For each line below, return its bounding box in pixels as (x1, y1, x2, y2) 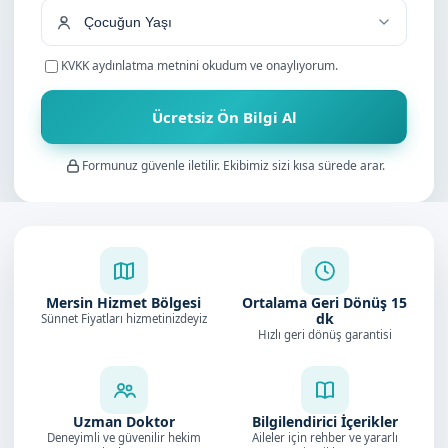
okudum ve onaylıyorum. (199, 57, 338, 74)
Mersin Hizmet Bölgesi (46, 293, 201, 312)
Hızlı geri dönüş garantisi (257, 327, 392, 342)
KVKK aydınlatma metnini (61, 57, 199, 74)
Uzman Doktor (72, 412, 175, 431)
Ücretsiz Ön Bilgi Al (151, 107, 297, 127)
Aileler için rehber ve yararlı (251, 430, 398, 445)
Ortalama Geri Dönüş (242, 293, 391, 312)
